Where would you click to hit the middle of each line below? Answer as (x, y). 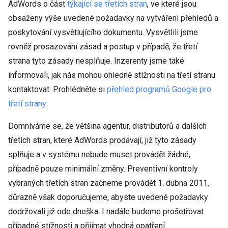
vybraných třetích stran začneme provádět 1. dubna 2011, (109, 183)
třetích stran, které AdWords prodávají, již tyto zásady (102, 140)
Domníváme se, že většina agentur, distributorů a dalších (107, 126)
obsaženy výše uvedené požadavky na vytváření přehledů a (113, 18)
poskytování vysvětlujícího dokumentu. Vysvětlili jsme (103, 32)
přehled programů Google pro (159, 89)
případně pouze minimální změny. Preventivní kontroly (103, 169)
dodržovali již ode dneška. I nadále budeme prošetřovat (106, 211)
